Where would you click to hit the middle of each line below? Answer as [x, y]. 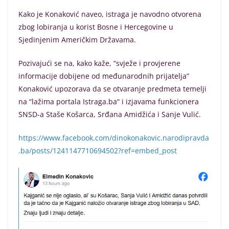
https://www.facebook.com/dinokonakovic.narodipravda [114, 138]
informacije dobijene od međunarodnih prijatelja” [104, 76]
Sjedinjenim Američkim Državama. [77, 40]
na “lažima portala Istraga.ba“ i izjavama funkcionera [109, 101]
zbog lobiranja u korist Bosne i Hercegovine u [96, 27]
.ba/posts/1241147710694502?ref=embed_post [98, 151]
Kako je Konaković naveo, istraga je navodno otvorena [110, 14]
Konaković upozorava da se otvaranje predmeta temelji [112, 89]
